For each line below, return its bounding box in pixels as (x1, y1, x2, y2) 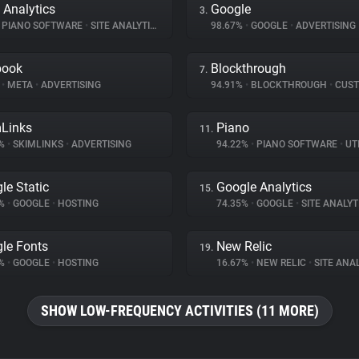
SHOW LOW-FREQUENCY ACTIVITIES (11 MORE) (40, 302, 319, 319)
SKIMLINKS (10, 139, 66, 150)
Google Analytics (216, 179, 312, 195)
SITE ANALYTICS (88, 20, 150, 31)
